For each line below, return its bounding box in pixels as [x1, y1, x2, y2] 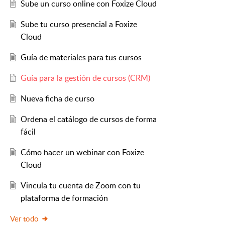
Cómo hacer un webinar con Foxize [20, 147, 144, 158]
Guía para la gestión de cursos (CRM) [20, 72, 150, 84]
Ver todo [10, 213, 39, 224]
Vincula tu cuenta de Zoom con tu [20, 180, 141, 191]
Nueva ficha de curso [20, 93, 94, 104]
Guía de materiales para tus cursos [20, 52, 142, 63]
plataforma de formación [20, 192, 108, 204]
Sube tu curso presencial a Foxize [20, 19, 137, 30]
